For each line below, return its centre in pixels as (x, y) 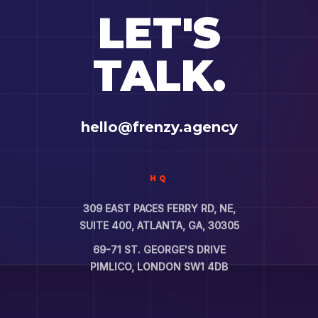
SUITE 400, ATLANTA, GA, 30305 (159, 226)
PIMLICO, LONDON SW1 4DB (159, 267)
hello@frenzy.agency (159, 127)
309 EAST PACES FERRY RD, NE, (159, 209)
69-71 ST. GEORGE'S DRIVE (159, 250)
